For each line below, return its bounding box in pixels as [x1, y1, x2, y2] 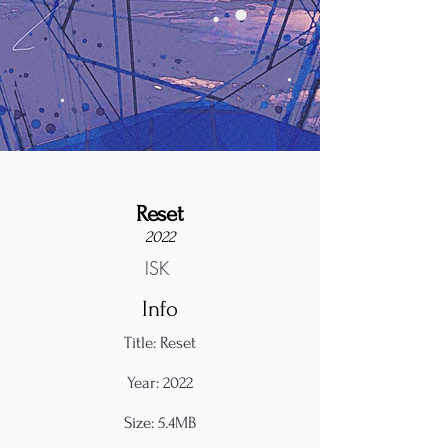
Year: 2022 [127, 373, 193, 392]
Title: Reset [124, 333, 196, 352]
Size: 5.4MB [124, 413, 196, 432]
